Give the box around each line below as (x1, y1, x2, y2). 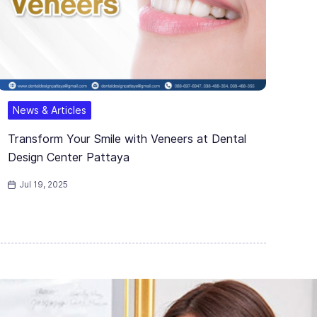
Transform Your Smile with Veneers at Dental (8, 132, 246, 146)
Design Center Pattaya (8, 151, 129, 165)
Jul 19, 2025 (19, 179, 69, 190)
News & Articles (13, 105, 86, 117)
